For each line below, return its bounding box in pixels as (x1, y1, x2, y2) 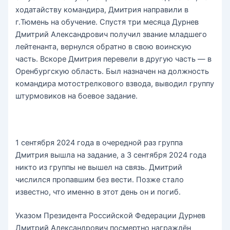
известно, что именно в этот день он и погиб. (15, 187, 181, 197)
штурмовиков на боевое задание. (15, 91, 138, 101)
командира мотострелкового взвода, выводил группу (15, 79, 215, 88)
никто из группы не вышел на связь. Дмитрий (15, 163, 183, 172)
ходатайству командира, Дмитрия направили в (15, 5, 189, 14)
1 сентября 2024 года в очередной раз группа (15, 138, 183, 148)
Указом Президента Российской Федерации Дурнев (15, 211, 206, 221)
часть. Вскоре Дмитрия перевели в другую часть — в (15, 54, 212, 64)
